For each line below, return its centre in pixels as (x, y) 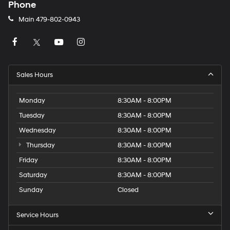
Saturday (33, 175)
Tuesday (32, 116)
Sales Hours (35, 75)
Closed (128, 190)
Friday (28, 160)
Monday (32, 101)
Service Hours (37, 215)
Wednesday (37, 130)
